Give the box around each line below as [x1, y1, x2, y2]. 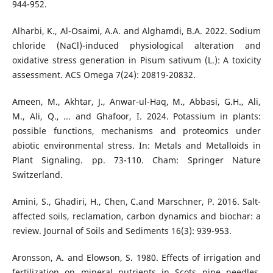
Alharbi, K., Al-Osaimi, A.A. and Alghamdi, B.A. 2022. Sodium [12, 25, 261, 37]
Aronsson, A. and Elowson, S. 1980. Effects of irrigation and [12, 252, 261, 264]
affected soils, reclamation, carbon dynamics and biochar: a [12, 210, 261, 222]
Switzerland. [12, 169, 63, 181]
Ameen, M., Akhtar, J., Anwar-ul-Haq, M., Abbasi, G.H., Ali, [12, 96, 261, 108]
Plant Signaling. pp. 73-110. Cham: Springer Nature [12, 154, 261, 166]
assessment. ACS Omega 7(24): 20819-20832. [12, 69, 196, 81]
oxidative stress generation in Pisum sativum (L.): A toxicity [12, 54, 261, 66]
